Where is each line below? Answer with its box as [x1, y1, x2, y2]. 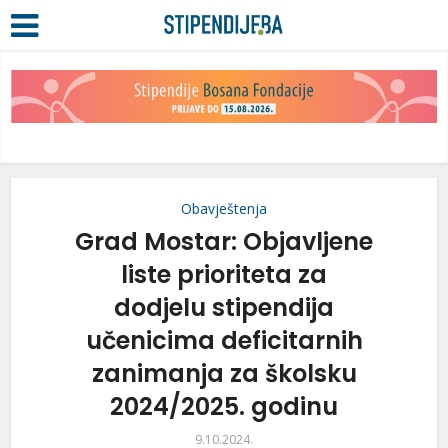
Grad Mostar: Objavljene [75, 225, 373, 259]
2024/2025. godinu [110, 390, 338, 424]
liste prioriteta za [121, 258, 327, 292]
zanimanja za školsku [91, 357, 357, 391]
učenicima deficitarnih [85, 324, 363, 358]
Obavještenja [181, 199, 267, 219]
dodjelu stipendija [114, 291, 334, 325]
